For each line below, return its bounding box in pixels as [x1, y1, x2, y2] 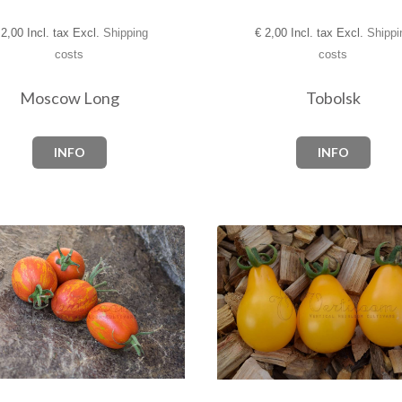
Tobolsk [305, 87, 361, 108]
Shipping [102, 25, 148, 39]
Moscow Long [19, 87, 119, 108]
